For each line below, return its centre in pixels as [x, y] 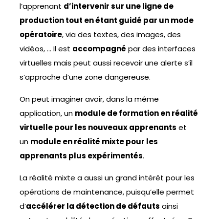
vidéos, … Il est [46, 49]
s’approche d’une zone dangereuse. [85, 77]
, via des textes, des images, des [121, 35]
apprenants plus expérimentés [81, 156]
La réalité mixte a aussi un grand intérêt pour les [107, 178]
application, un [47, 113]
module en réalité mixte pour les [94, 142]
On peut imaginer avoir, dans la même [89, 99]
